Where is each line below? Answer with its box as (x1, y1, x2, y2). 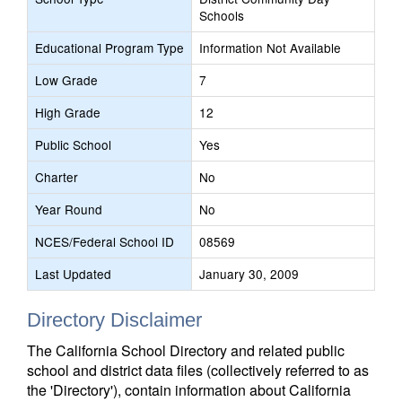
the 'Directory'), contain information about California (27, 380, 351, 400)
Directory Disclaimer (27, 309, 202, 331)
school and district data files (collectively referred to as (27, 360, 369, 380)
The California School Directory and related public (27, 340, 345, 361)
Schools (199, 6, 244, 24)
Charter (35, 168, 78, 186)
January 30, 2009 (199, 265, 299, 283)
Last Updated (35, 265, 111, 283)
